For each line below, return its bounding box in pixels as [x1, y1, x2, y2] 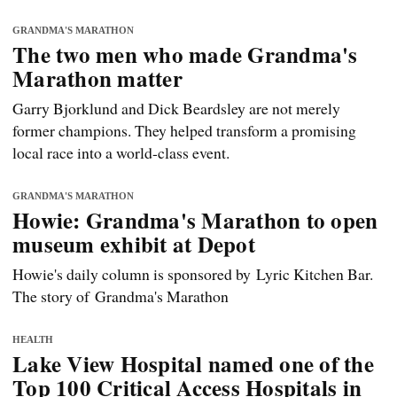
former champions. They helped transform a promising [12, 120, 356, 142]
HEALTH [12, 334, 53, 346]
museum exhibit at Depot [12, 228, 255, 261]
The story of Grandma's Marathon [12, 285, 229, 307]
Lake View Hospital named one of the [12, 347, 374, 381]
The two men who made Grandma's [12, 38, 358, 72]
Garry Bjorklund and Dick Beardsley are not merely [12, 97, 340, 120]
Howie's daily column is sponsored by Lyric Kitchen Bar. [12, 263, 373, 285]
